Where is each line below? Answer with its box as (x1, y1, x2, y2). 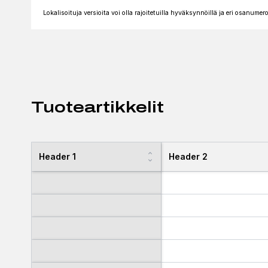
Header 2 (169, 151, 208, 162)
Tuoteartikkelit (31, 98, 164, 115)
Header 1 (39, 151, 76, 162)
